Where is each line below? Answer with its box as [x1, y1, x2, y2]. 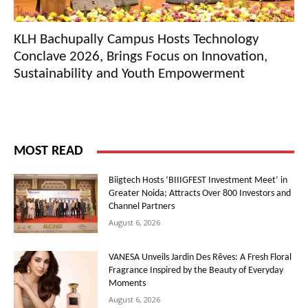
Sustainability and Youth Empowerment [14, 67, 245, 81]
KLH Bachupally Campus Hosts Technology [14, 32, 259, 47]
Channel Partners [109, 201, 175, 212]
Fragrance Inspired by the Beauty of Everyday [109, 265, 284, 276]
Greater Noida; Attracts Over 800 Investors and [109, 188, 291, 199]
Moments [109, 278, 146, 289]
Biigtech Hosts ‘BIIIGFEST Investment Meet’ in [109, 175, 288, 186]
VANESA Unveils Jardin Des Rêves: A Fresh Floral [109, 252, 292, 263]
